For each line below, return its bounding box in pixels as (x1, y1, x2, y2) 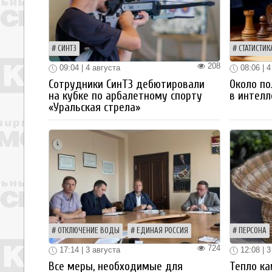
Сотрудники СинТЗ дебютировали (49, 77, 205, 91)
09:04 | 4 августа (57, 63, 120, 73)
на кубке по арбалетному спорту (49, 89, 202, 103)
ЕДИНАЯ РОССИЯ (137, 226, 188, 235)
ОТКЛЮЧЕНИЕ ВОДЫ (58, 226, 120, 235)
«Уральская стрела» (49, 100, 140, 114)
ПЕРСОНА (238, 226, 267, 235)
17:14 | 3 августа (57, 245, 120, 254)
